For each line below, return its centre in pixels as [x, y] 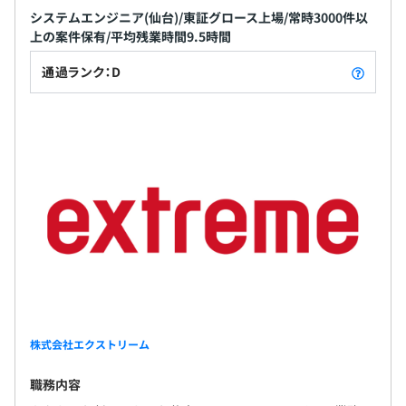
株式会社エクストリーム [90, 343]
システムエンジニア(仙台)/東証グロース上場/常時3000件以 [199, 17]
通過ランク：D [82, 71]
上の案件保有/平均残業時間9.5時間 [130, 36]
